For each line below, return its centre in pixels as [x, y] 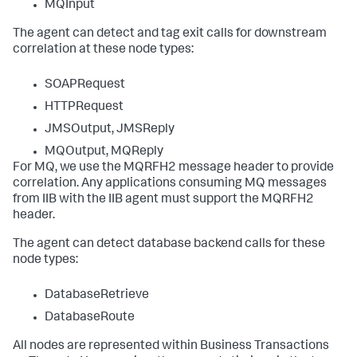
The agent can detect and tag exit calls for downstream [170, 34]
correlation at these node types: [103, 50]
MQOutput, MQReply [104, 152]
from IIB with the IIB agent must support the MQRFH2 [163, 200]
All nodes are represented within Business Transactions [171, 347]
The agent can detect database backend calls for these [169, 245]
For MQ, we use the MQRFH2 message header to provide [173, 168]
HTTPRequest [84, 108]
